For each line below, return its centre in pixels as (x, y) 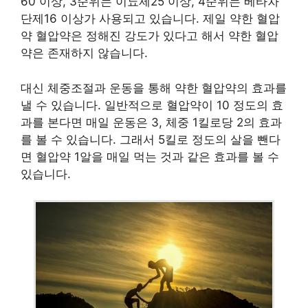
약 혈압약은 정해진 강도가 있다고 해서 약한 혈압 (150, 36)
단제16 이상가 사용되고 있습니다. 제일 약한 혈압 (150, 19)
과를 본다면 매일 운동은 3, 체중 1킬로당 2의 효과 (151, 122)
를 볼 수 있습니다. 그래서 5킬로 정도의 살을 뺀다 (151, 139)
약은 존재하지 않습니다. (84, 53)
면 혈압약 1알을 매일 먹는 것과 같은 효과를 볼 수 (150, 156)
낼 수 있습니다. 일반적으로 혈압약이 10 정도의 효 (152, 105)
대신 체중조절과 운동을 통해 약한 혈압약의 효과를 (154, 88)
